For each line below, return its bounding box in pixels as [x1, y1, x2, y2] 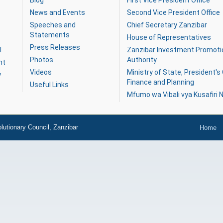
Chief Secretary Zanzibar [127, 21, 207, 29]
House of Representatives [127, 33, 211, 41]
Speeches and [30, 21, 76, 29]
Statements [30, 31, 70, 39]
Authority [127, 56, 157, 64]
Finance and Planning [127, 78, 194, 86]
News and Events [30, 8, 85, 16]
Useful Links [30, 81, 69, 89]
